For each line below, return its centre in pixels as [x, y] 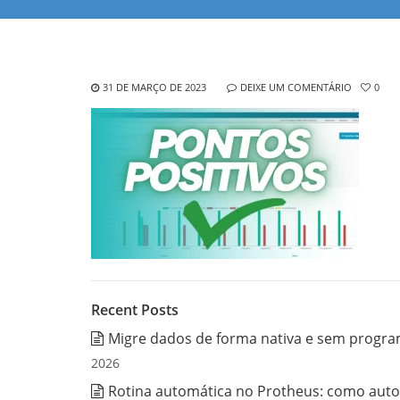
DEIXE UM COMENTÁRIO [296, 87]
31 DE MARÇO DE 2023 [154, 87]
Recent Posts [135, 309]
